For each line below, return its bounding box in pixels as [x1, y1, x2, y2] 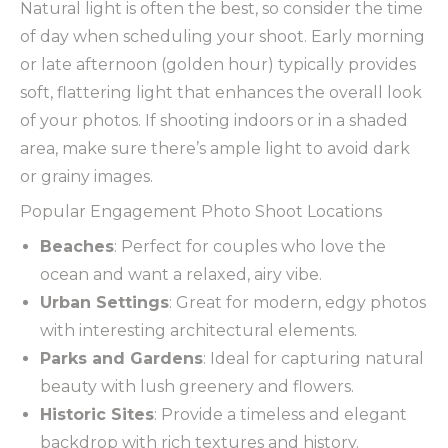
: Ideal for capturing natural [203, 348, 424, 368]
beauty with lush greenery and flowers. [40, 376, 354, 396]
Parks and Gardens [40, 348, 203, 368]
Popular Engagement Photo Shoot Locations [20, 201, 382, 221]
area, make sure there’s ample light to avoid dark [20, 138, 410, 158]
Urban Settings [40, 292, 169, 312]
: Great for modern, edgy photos [169, 292, 426, 312]
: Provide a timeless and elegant [154, 404, 407, 424]
